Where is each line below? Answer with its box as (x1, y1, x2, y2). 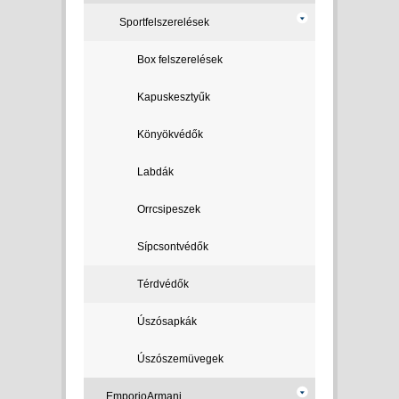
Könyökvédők (137, 128, 203, 141)
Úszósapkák (137, 315, 197, 328)
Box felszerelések (137, 53, 223, 66)
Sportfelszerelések (119, 16, 209, 28)
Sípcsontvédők (137, 240, 208, 253)
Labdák (137, 166, 174, 178)
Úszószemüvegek (137, 353, 224, 365)
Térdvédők (137, 278, 189, 290)
